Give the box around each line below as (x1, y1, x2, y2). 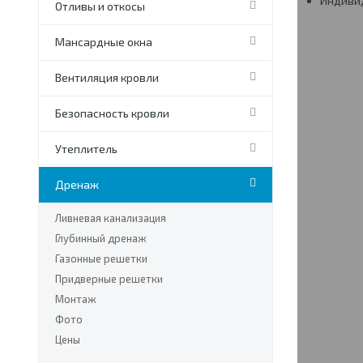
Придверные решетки (55, 272, 163, 285)
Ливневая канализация (55, 211, 166, 224)
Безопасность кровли (55, 106, 169, 120)
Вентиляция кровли (55, 70, 159, 84)
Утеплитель (55, 142, 117, 156)
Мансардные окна (55, 35, 152, 49)
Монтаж (55, 293, 96, 305)
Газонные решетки (55, 252, 147, 265)
